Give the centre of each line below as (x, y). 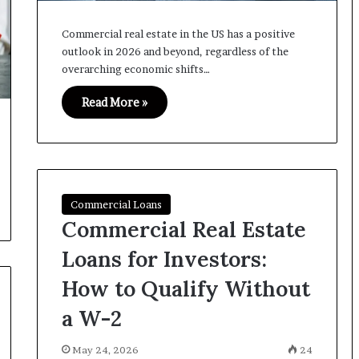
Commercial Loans (116, 204)
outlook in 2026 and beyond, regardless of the (175, 52)
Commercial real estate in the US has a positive (178, 34)
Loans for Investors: (164, 258)
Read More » (114, 103)
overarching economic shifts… (135, 69)
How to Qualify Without (186, 288)
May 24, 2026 (105, 349)
